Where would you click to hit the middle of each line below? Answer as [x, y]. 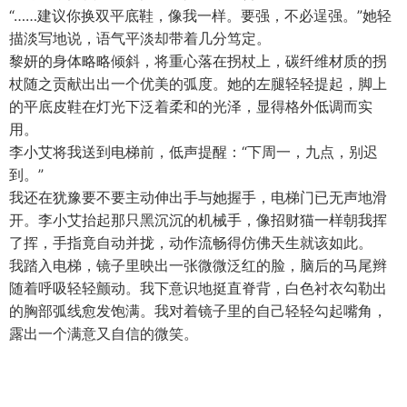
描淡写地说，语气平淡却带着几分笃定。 [140, 38]
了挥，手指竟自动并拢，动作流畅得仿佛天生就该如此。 [191, 243]
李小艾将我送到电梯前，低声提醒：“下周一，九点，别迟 [194, 152]
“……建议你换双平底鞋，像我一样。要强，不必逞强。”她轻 [200, 15]
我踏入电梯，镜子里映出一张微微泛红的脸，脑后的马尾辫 [198, 265]
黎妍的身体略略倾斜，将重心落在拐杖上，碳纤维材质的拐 [198, 61]
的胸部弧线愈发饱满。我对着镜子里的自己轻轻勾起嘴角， [198, 311]
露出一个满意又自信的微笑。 [104, 333]
